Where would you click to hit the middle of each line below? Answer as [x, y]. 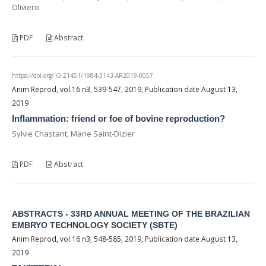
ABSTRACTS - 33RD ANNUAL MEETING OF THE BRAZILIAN [131, 213]
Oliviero [26, 7]
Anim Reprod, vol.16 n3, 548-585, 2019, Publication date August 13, [125, 239]
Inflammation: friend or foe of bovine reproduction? [118, 118]
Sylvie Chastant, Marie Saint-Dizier [73, 133]
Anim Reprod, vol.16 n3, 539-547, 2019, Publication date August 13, [125, 89]
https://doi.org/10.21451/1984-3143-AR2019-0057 [83, 75]
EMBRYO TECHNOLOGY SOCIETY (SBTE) [95, 225]
